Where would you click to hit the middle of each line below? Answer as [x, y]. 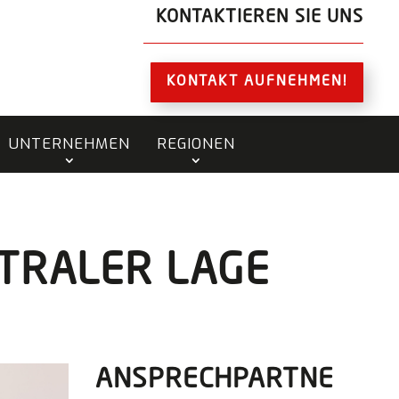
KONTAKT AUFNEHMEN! [256, 82]
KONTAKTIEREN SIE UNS [259, 18]
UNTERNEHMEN [69, 144]
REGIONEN [195, 144]
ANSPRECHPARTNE [214, 380]
